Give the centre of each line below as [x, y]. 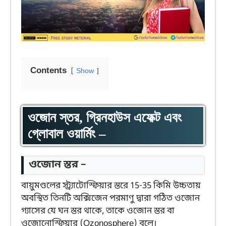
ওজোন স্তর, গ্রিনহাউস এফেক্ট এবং [105, 118]
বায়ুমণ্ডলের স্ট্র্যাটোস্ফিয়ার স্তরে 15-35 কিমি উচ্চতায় [111, 186]
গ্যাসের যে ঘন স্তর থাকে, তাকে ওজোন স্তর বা [98, 211]
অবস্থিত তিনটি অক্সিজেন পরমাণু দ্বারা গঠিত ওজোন [110, 199]
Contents [48, 71]
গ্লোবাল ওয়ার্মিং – [67, 134]
